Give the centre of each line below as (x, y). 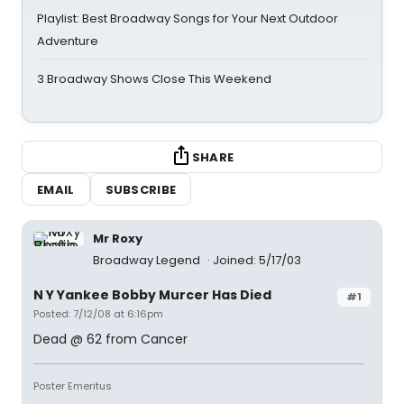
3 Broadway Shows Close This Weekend (154, 79)
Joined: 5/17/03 (257, 260)
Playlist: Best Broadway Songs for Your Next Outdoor (188, 18)
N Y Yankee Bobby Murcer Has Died (152, 295)
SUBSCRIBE (141, 189)
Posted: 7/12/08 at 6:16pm (98, 314)
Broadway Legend (148, 260)
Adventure (68, 41)
